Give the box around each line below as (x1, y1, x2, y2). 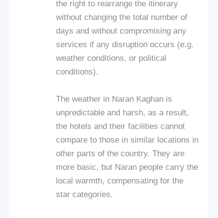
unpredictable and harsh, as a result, (56, 108, 189, 117)
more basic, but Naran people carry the (56, 162, 198, 172)
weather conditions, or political (56, 53, 166, 63)
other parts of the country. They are (56, 148, 184, 158)
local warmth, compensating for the (56, 176, 183, 185)
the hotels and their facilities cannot (56, 121, 185, 131)
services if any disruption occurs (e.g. (56, 39, 194, 49)
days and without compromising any (56, 26, 186, 36)
